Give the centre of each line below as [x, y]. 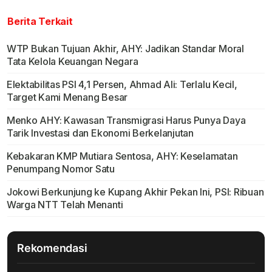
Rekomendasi [52, 248]
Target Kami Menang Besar [67, 97]
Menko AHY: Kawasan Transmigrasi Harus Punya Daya [126, 121]
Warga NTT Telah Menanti [65, 205]
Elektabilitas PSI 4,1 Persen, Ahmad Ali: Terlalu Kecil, [122, 85]
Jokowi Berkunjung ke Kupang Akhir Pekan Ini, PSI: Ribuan [135, 192]
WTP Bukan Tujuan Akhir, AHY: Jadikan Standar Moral [125, 49]
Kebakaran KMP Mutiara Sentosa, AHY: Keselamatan [122, 156]
